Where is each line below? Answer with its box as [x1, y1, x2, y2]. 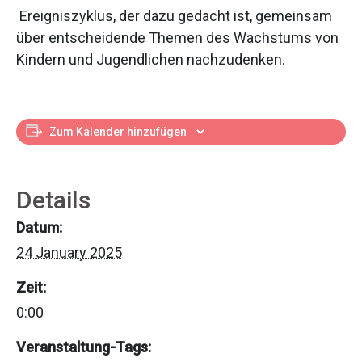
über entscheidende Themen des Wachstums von [16, 29, 339, 46]
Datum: [16, 219, 62, 236]
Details [16, 186, 90, 214]
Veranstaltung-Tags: [16, 339, 151, 356]
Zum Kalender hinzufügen [49, 125, 187, 138]
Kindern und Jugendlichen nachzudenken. [16, 51, 285, 68]
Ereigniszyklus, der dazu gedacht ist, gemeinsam [16, 7, 332, 24]
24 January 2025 [16, 244, 122, 261]
